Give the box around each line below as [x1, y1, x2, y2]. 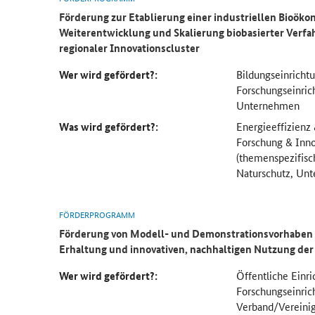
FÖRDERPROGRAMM [59, 207, 136, 221]
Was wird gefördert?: [59, 118, 159, 134]
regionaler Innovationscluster [59, 39, 200, 56]
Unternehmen [236, 97, 300, 112]
